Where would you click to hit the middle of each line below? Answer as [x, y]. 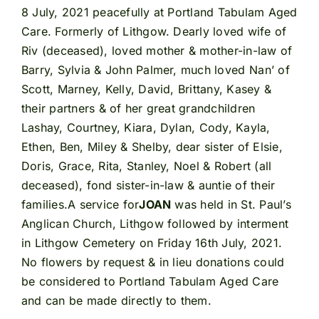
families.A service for [80, 205]
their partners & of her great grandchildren [138, 109]
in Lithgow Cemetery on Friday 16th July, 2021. [152, 243]
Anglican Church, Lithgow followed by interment [155, 224]
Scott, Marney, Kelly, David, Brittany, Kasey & [146, 89]
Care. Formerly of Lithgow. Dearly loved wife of [154, 32]
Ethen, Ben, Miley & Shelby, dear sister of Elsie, [152, 147]
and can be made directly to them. [116, 301]
